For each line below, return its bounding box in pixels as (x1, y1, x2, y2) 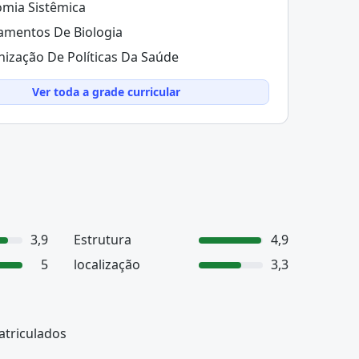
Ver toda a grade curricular (32, 84, 181, 99)
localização (74, 256, 140, 273)
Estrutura (74, 231, 131, 248)
